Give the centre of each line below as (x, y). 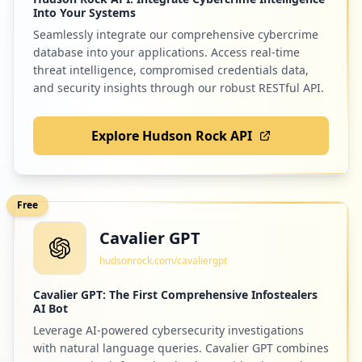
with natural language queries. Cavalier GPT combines (181, 347)
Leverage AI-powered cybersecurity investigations (168, 330)
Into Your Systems (84, 12)
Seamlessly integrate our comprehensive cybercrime (176, 34)
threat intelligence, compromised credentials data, (171, 69)
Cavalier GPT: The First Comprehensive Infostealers (175, 294)
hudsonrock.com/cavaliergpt (163, 260)
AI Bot (51, 308)
